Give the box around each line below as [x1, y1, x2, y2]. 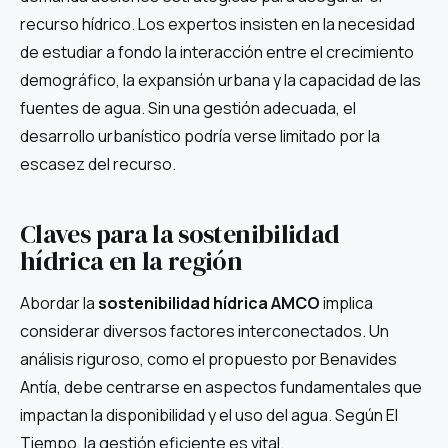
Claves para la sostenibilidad [20, 216, 340, 253]
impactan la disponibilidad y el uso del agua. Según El [20, 404, 398, 427]
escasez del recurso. [20, 152, 176, 175]
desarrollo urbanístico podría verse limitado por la [20, 124, 380, 147]
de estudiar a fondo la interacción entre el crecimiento [20, 40, 414, 63]
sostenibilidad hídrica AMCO [98, 292, 320, 315]
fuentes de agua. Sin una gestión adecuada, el [20, 96, 356, 119]
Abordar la [20, 292, 98, 315]
